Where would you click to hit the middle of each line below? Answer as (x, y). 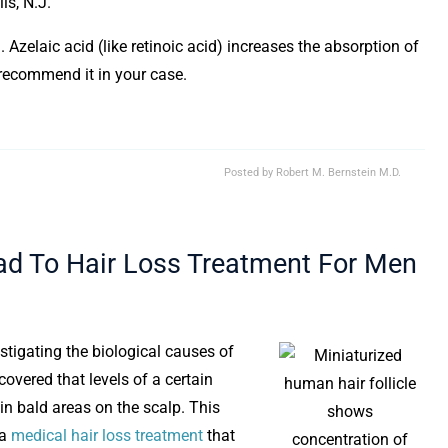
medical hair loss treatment (107, 436)
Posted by (250, 173)
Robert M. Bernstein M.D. (338, 173)
